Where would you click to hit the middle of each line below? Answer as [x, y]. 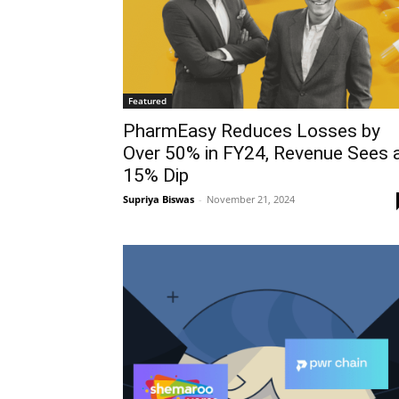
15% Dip [156, 175]
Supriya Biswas [159, 199]
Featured [147, 101]
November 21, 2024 [251, 199]
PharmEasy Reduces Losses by [252, 131]
